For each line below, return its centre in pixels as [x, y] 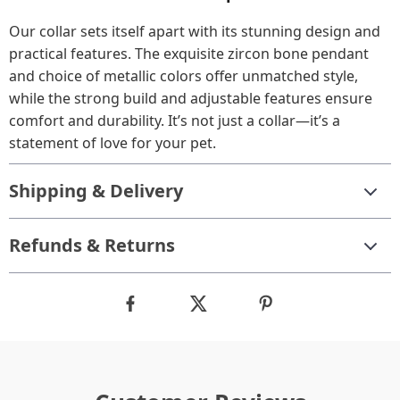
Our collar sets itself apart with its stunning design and [195, 31]
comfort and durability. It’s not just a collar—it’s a [175, 121]
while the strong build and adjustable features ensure [191, 98]
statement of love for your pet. [112, 143]
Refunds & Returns [92, 245]
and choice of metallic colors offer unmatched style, [183, 76]
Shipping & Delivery [96, 191]
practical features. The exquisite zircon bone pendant [189, 54]
